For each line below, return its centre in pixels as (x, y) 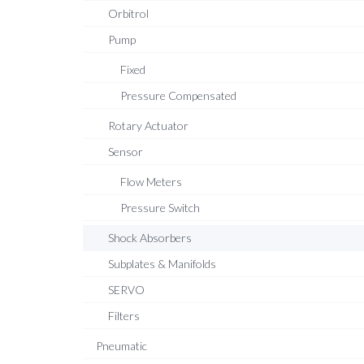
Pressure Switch (160, 208)
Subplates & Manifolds (162, 264)
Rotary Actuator (148, 126)
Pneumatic (121, 346)
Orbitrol (128, 13)
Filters (124, 316)
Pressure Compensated (178, 95)
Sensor (126, 152)
